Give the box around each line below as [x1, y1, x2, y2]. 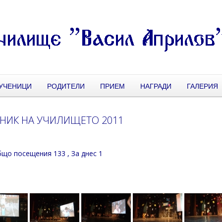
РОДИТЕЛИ [47, 81, 85, 91]
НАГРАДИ [140, 81, 171, 91]
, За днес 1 [67, 148, 103, 158]
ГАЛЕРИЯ [187, 81, 218, 91]
